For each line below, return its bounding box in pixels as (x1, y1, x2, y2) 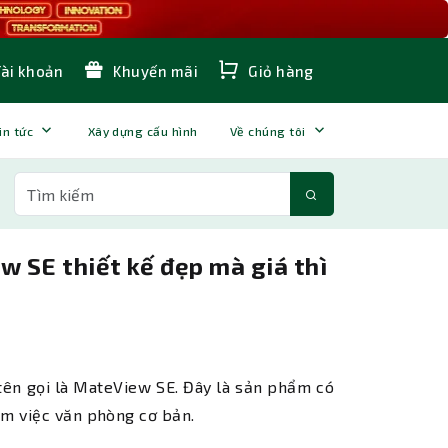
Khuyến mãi (109, 62, 199, 81)
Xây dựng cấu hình (87, 123, 198, 138)
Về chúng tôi (229, 123, 306, 138)
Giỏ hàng (244, 62, 314, 81)
